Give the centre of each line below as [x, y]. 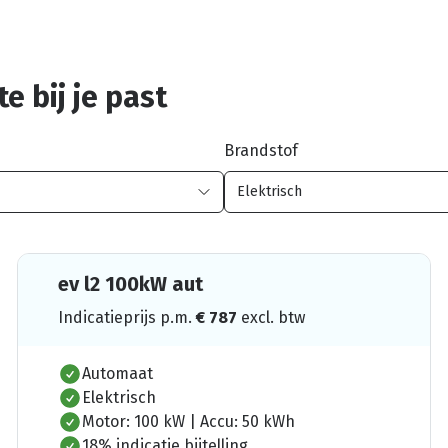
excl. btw [273, 317]
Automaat [118, 373]
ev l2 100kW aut [131, 283]
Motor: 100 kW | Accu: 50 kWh [189, 421]
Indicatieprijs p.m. [127, 317]
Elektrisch [119, 397]
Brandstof [261, 150]
